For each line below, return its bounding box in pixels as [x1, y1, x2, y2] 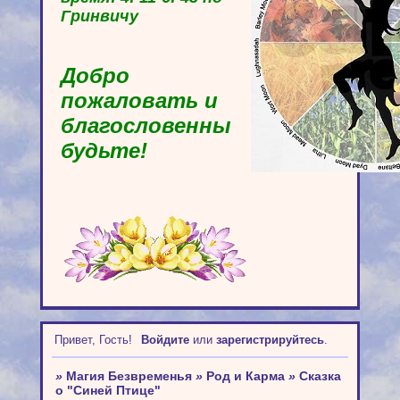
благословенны [60, 113, 231, 138]
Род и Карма [205, 368, 285, 383]
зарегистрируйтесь [215, 333, 324, 346]
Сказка [298, 368, 341, 383]
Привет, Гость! [54, 333, 132, 346]
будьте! [60, 138, 147, 163]
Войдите [140, 333, 189, 346]
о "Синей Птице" [54, 382, 161, 397]
